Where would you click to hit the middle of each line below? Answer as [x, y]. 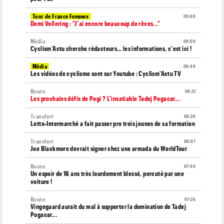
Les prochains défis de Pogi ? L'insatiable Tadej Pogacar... [105, 98]
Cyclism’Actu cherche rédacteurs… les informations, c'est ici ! [111, 48]
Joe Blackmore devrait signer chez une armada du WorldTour [109, 148]
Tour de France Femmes [61, 16]
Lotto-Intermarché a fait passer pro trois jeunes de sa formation [113, 123]
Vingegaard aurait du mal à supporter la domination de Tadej [108, 206]
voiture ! [41, 181]
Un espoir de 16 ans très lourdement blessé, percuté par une [107, 173]
